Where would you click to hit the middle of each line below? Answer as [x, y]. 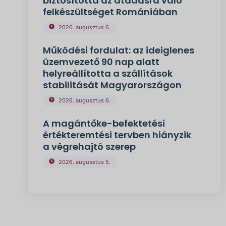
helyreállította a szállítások [107, 73]
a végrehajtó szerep [89, 147]
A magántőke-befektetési [104, 123]
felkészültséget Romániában [110, 12]
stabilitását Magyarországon [112, 85]
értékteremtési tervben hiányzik [117, 135]
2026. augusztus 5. [84, 162]
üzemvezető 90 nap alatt [101, 62]
